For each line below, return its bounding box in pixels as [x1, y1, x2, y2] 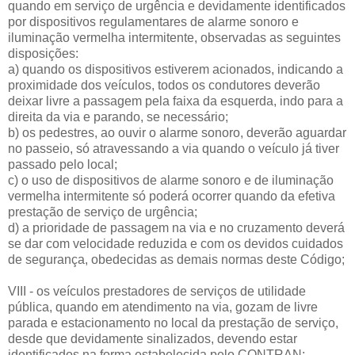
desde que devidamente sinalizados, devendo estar [8, 331, 297, 345]
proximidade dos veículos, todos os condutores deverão [8, 78, 320, 92]
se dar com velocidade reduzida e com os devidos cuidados [8, 236, 343, 250]
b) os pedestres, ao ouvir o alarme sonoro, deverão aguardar [8, 125, 346, 139]
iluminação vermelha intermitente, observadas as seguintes [8, 30, 341, 44]
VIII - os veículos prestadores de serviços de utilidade [8, 284, 306, 298]
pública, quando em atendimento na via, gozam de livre [8, 300, 318, 314]
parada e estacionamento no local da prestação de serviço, [8, 315, 338, 330]
